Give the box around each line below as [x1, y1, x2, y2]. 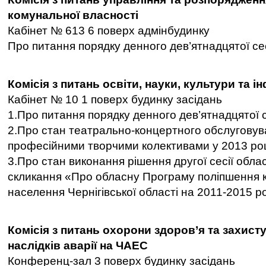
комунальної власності [8, 9, 138, 21]
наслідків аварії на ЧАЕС [8, 239, 148, 252]
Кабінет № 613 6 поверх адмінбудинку [8, 24, 210, 37]
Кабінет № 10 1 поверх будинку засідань [8, 93, 222, 106]
